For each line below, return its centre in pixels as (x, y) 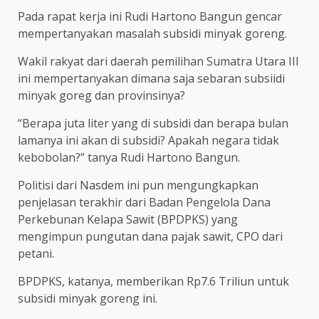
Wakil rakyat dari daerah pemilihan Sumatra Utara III (158, 62)
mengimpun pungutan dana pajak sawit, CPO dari (150, 237)
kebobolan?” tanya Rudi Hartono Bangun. (129, 158)
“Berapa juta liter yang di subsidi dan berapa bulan (153, 124)
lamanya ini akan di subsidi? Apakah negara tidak (148, 141)
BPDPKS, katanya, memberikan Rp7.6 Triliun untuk (153, 282)
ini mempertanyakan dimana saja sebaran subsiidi (151, 79)
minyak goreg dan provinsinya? (101, 96)
